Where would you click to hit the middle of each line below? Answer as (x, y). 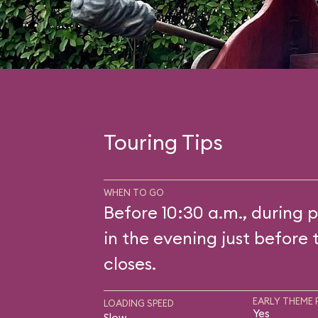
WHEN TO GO (133, 192)
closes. (130, 263)
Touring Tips (163, 142)
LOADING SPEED (138, 303)
